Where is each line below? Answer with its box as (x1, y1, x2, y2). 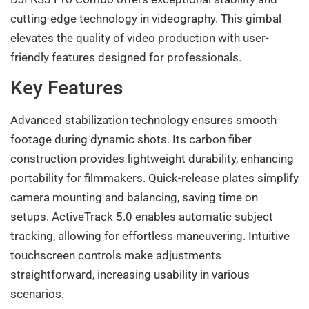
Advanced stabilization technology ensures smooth (10, 112, 277, 127)
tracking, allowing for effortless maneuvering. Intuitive (10, 228, 290, 243)
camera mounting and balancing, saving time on (10, 190, 258, 204)
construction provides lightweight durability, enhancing (10, 151, 294, 166)
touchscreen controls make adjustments (10, 248, 221, 262)
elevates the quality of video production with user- (10, 30, 269, 45)
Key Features (10, 76, 123, 99)
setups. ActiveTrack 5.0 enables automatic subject (10, 209, 273, 223)
